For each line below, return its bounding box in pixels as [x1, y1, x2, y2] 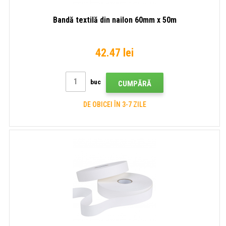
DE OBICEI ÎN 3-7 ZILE [83, 100, 146, 108]
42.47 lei [95, 46, 134, 59]
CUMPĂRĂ [118, 79, 151, 88]
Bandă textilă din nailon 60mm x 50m [52, 15, 177, 25]
